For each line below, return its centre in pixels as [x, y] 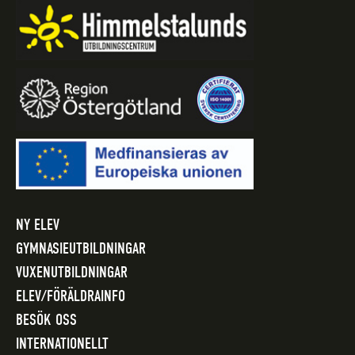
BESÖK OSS [46, 319]
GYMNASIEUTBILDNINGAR [81, 248]
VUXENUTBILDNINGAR [72, 272]
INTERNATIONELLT [62, 343]
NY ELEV [38, 224]
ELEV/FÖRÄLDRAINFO [71, 296]
